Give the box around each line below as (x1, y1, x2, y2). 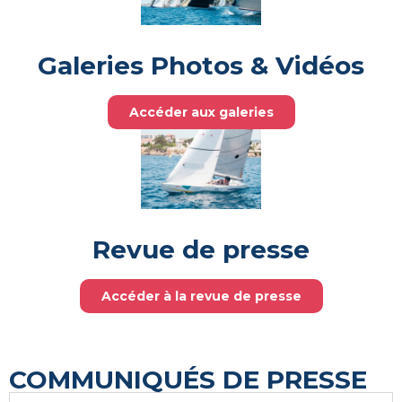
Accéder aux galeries (128, 103, 274, 120)
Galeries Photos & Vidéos (38, 49, 364, 81)
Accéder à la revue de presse (100, 288, 301, 305)
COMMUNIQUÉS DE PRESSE (9, 364, 367, 396)
